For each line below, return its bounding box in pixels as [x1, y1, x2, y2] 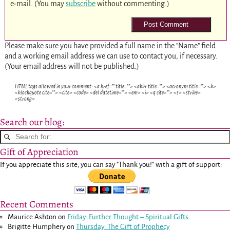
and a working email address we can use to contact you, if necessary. [4, 52, 218, 61]
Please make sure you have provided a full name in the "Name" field [4, 42, 216, 50]
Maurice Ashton [8, 213, 57, 221]
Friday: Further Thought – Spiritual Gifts [67, 213, 189, 221]
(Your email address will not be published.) [4, 62, 139, 71]
